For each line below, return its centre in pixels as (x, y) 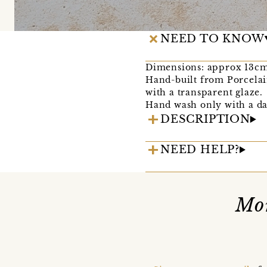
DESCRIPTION (205, 119)
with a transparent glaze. (204, 93)
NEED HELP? (200, 150)
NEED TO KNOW (212, 39)
